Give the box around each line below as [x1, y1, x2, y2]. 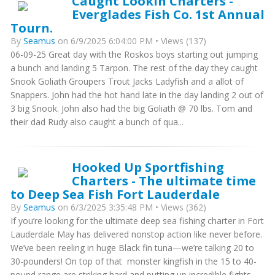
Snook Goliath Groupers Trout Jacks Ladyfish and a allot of [10, 76, 244, 87]
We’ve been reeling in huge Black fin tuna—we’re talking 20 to [10, 242, 254, 254]
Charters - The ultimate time [72, 172, 256, 189]
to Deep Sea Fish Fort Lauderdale [10, 185, 220, 203]
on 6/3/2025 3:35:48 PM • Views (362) [55, 201, 206, 213]
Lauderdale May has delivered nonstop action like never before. [10, 228, 262, 240]
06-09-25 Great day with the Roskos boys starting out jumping [10, 48, 258, 60]
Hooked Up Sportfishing [72, 158, 224, 176]
